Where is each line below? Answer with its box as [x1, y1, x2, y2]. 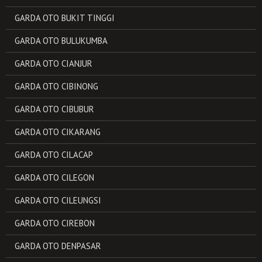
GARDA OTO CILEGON [15, 172, 94, 183]
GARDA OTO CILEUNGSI [15, 195, 101, 206]
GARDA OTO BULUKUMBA [15, 35, 108, 46]
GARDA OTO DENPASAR [15, 240, 101, 251]
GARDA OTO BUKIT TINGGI [15, 12, 115, 23]
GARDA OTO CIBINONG [15, 81, 98, 92]
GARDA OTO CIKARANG [15, 126, 101, 137]
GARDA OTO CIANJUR [15, 58, 92, 69]
